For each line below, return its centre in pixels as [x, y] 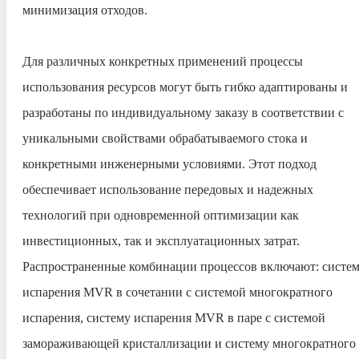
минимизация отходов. [85, 10]
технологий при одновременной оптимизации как [161, 215]
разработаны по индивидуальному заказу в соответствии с [183, 113]
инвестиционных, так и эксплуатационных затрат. [161, 241]
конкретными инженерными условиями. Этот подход [169, 164]
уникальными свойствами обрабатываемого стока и [165, 138]
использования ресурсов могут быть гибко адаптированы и [185, 87]
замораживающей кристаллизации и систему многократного [189, 343]
